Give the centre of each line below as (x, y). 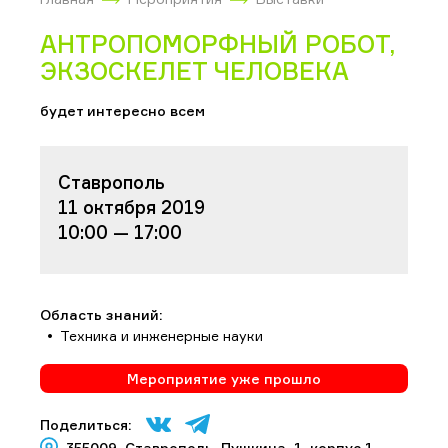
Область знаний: (101, 314)
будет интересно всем (122, 110)
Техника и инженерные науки (161, 335)
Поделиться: (86, 424)
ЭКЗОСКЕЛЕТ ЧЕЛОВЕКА (194, 70)
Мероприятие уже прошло (224, 378)
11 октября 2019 (131, 206)
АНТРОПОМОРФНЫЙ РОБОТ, (218, 43)
